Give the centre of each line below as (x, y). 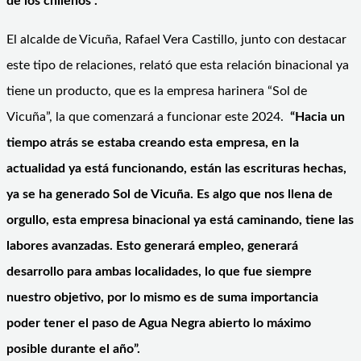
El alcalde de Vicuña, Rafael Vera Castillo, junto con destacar (176, 39)
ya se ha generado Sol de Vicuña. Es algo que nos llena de (170, 194)
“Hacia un (317, 116)
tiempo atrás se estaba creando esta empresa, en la (153, 142)
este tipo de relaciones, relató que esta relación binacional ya (178, 65)
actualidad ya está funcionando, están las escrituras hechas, (176, 168)
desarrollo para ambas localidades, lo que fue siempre (159, 271)
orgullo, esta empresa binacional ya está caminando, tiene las (180, 220)
